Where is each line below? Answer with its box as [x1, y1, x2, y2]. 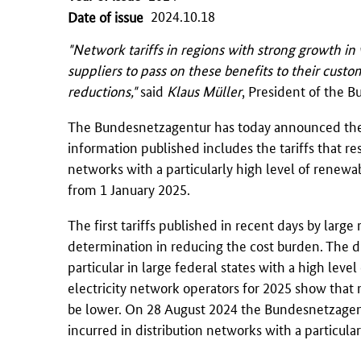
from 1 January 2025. [68, 179, 190, 198]
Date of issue [68, 6, 143, 26]
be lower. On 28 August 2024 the [68, 298, 264, 317]
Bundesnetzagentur [94, 116, 211, 135]
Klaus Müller [167, 81, 242, 100]
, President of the [242, 81, 347, 100]
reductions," [68, 81, 137, 100]
